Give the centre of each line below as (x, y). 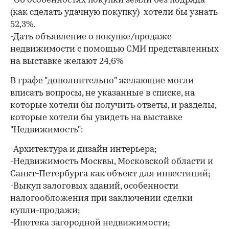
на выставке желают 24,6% (67, 62)
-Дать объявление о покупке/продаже (92, 37)
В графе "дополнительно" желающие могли (102, 81)
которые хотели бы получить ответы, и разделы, (113, 106)
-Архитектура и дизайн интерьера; (84, 150)
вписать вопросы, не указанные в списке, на (102, 93)
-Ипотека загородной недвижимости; (90, 223)
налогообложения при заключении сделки (101, 199)
